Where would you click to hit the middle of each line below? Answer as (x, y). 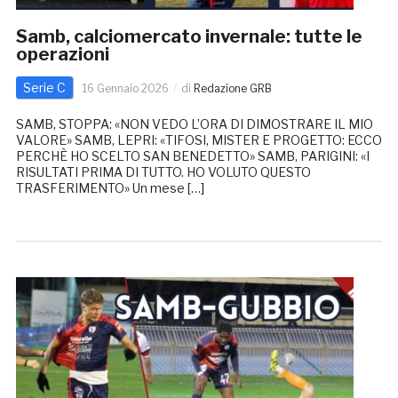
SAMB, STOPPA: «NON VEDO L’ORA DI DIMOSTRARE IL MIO (194, 124)
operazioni (62, 55)
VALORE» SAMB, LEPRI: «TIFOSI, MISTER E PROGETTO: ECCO (199, 140)
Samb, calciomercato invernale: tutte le (189, 37)
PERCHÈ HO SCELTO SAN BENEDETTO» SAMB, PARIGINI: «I (192, 156)
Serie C (44, 88)
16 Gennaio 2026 (125, 89)
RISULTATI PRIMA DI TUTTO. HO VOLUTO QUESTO (163, 172)
